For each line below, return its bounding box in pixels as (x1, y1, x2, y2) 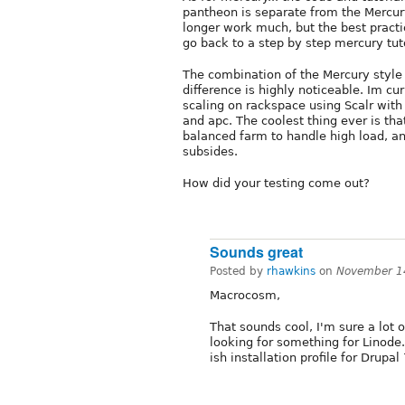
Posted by (210, 264, 267, 278)
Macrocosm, (210, 287, 280, 302)
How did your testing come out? (183, 175, 370, 190)
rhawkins (267, 264, 316, 278)
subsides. (183, 144, 238, 158)
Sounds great (210, 240, 303, 262)
